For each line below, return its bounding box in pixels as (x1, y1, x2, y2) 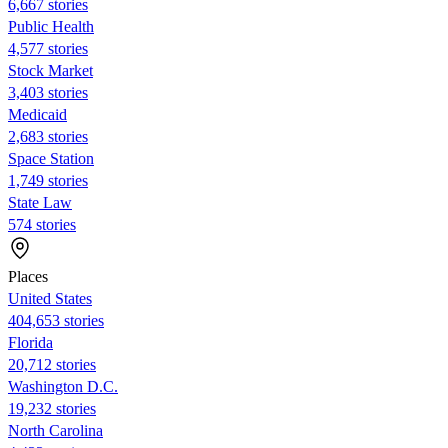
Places (8, 267, 48, 285)
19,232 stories (8, 399, 96, 417)
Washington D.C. (8, 377, 118, 395)
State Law (8, 193, 72, 211)
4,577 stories (8, 39, 88, 57)
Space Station (8, 149, 94, 167)
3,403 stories (8, 83, 88, 101)
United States (8, 289, 92, 307)
